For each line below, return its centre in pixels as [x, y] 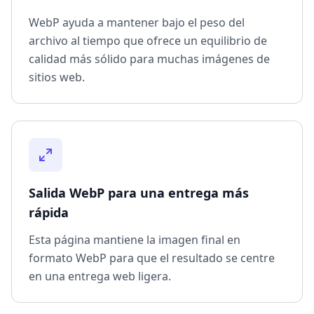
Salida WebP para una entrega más [139, 193]
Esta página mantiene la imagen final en [135, 240]
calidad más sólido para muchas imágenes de [149, 59]
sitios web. [57, 77]
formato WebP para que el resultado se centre [152, 258]
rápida [49, 213]
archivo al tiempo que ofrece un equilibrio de [148, 41]
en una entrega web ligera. [100, 277]
